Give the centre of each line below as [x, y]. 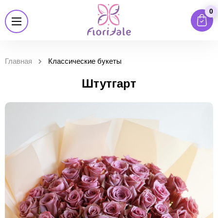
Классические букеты [85, 61]
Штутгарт [109, 83]
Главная [18, 61]
